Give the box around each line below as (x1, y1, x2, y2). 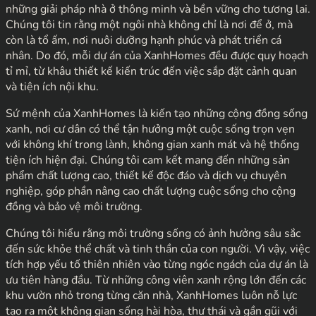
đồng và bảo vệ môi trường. (6, 198, 142, 214)
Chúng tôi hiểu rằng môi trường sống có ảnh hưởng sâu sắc (6, 225, 300, 241)
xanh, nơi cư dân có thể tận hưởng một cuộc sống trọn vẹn (6, 121, 295, 137)
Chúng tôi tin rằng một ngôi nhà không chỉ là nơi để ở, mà (6, 16, 293, 32)
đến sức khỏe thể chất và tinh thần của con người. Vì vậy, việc (6, 241, 310, 257)
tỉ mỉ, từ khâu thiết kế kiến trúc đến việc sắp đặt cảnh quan (6, 63, 297, 79)
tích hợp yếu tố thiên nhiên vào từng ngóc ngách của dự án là (6, 256, 308, 272)
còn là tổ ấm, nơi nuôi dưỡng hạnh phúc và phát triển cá (6, 32, 281, 48)
